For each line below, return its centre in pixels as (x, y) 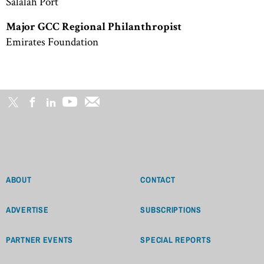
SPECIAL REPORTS (176, 240)
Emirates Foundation (52, 42)
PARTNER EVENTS (40, 240)
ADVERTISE (27, 209)
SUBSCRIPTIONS (171, 209)
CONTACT (158, 179)
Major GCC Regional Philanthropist (94, 28)
